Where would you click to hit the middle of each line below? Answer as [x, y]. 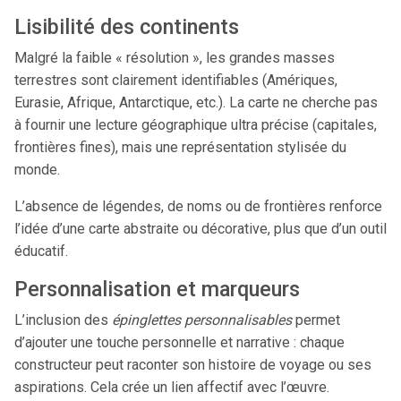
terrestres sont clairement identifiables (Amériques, [176, 80]
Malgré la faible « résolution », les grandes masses [175, 58]
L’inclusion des [63, 320]
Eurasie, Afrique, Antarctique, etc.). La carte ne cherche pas [196, 102]
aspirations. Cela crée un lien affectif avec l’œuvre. [172, 387]
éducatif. [41, 251]
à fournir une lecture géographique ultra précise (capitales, [196, 125]
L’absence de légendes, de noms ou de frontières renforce [198, 206]
